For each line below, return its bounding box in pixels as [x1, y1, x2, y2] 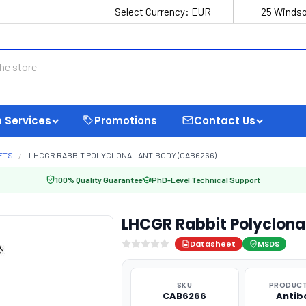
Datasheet [189, 238, 236, 249]
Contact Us [194, 113, 255, 128]
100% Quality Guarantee [55, 175, 142, 184]
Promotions [94, 113, 157, 128]
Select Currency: [115, 5, 191, 18]
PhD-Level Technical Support [152, 175, 260, 184]
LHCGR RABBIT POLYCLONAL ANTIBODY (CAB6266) [29, 150, 217, 160]
